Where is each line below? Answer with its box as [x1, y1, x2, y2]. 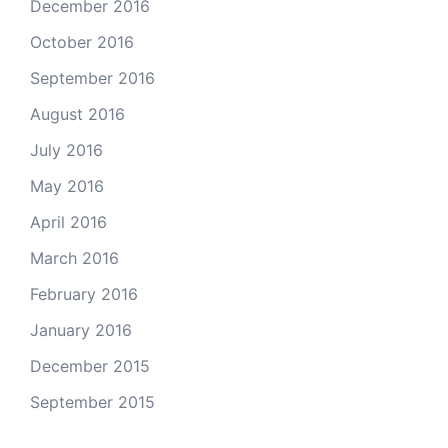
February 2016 [30, 283, 138, 304]
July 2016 [30, 139, 103, 160]
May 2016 [30, 175, 104, 196]
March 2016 [30, 247, 119, 268]
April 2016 [30, 211, 107, 232]
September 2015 [30, 391, 155, 412]
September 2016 [30, 67, 155, 88]
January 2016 [30, 319, 132, 340]
